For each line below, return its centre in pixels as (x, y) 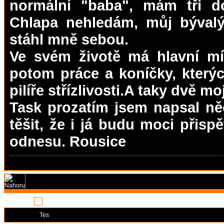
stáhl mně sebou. (69, 39)
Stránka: (20, 201)
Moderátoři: (23, 215)
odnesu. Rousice (68, 141)
